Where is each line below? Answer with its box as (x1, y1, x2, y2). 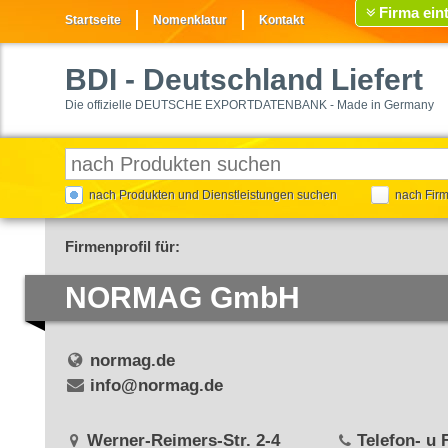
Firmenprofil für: (65, 238, 180, 255)
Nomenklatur (153, 13, 227, 27)
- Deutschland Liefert (117, 63, 423, 96)
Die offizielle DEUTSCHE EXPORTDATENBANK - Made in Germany (65, 98, 434, 112)
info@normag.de (89, 376, 223, 395)
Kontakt (259, 13, 304, 27)
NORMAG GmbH (65, 281, 300, 314)
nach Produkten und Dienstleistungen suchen (89, 188, 337, 202)
